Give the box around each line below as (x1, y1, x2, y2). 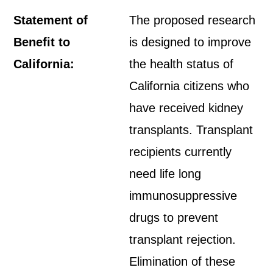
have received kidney (129, 101, 244, 115)
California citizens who (129, 79, 250, 93)
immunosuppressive (129, 189, 238, 202)
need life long (129, 167, 202, 180)
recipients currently (129, 145, 232, 158)
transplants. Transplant (129, 123, 253, 136)
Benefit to (13, 35, 71, 49)
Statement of (13, 13, 88, 27)
